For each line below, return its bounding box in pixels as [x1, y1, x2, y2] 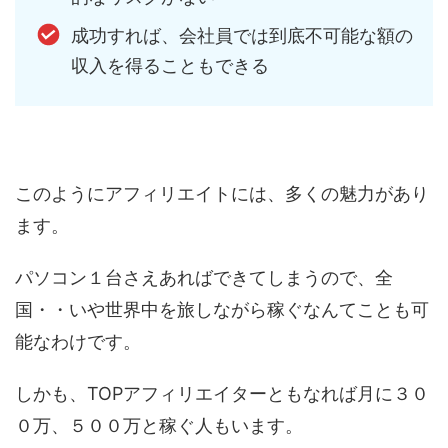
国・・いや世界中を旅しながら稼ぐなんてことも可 [15, 298, 429, 320]
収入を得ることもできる [70, 55, 269, 77]
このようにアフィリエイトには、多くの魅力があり [15, 182, 429, 204]
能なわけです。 [15, 330, 141, 352]
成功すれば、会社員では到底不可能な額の [70, 25, 413, 47]
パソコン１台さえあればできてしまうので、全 [15, 266, 393, 288]
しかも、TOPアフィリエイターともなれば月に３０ [15, 382, 429, 404]
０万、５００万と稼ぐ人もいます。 [15, 414, 303, 436]
